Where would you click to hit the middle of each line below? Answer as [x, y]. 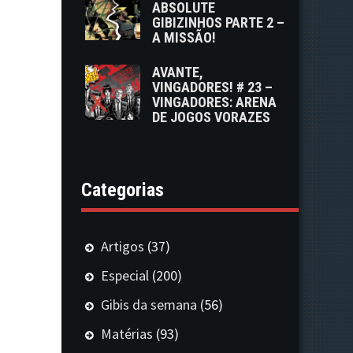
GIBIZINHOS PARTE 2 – [219, 22]
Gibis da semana [149, 304]
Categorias [123, 190]
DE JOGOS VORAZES [212, 117]
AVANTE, [178, 72]
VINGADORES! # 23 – [213, 87]
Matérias [127, 333]
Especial [125, 275]
